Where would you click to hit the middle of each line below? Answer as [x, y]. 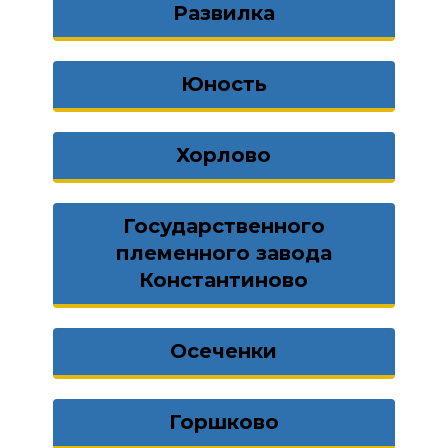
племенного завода [223, 253]
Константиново [224, 280]
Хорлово [224, 155]
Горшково [223, 422]
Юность [223, 84]
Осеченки [224, 351]
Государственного [223, 226]
